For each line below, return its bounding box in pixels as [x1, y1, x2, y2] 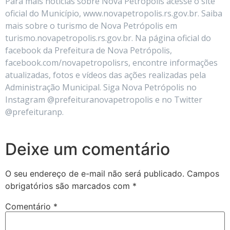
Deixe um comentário [5, 139, 170, 159]
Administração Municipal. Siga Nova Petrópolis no [5, 81, 197, 93]
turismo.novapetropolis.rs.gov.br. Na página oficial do [5, 32, 211, 44]
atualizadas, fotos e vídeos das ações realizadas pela [5, 69, 206, 81]
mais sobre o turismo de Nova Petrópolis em [5, 20, 177, 31]
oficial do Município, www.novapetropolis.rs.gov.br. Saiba [5, 7, 222, 19]
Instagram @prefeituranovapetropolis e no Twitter [5, 93, 202, 105]
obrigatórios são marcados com [5, 180, 132, 191]
